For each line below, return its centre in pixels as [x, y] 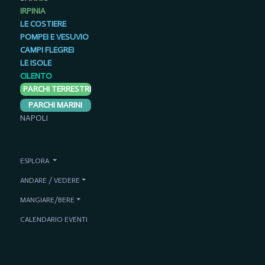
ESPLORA [34, 161]
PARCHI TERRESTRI [57, 89]
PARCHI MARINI [56, 105]
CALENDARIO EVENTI [54, 219]
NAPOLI [34, 118]
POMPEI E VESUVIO [54, 37]
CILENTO [36, 76]
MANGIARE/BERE [47, 200]
